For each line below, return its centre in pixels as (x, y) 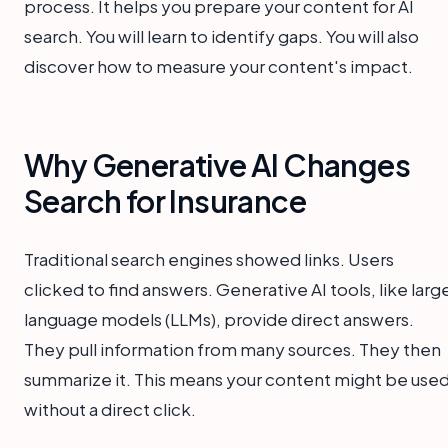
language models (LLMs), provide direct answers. (219, 318)
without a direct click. (110, 408)
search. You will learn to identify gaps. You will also (221, 35)
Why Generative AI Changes (217, 164)
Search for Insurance (165, 200)
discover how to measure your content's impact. (218, 65)
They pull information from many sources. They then (232, 348)
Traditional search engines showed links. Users (209, 258)
